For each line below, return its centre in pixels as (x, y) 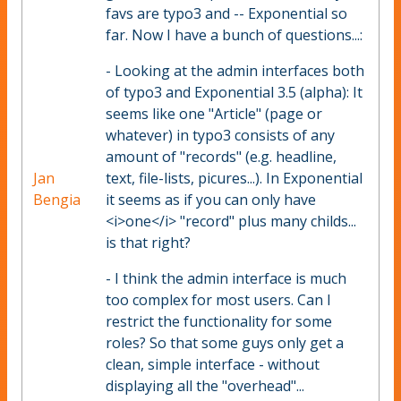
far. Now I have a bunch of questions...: (234, 35)
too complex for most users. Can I (218, 300)
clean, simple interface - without (213, 365)
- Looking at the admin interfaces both (235, 71)
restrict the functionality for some (219, 322)
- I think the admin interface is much (226, 279)
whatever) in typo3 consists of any (220, 136)
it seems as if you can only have (211, 200)
